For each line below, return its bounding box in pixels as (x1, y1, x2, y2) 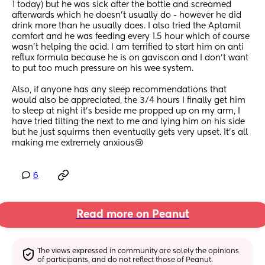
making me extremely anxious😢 (12, 139, 144, 148)
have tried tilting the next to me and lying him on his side (12, 118, 245, 127)
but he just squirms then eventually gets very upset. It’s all (12, 128, 248, 137)
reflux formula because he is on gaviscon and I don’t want (12, 54, 248, 63)
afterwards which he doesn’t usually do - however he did (12, 11, 241, 20)
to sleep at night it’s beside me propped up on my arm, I (12, 107, 240, 116)
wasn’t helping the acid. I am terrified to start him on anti (12, 43, 244, 52)
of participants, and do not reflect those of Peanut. (37, 256, 214, 264)
